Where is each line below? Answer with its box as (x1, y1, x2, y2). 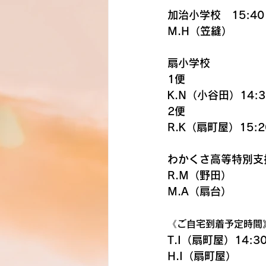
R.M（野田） (167, 170, 232, 180)
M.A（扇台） (167, 186, 232, 197)
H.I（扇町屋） (167, 251, 236, 261)
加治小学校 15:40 (167, 9, 264, 20)
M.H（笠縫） (167, 26, 232, 36)
